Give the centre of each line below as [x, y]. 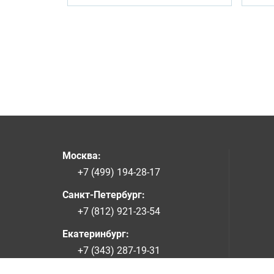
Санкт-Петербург [102, 195]
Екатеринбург [94, 234]
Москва [80, 156]
